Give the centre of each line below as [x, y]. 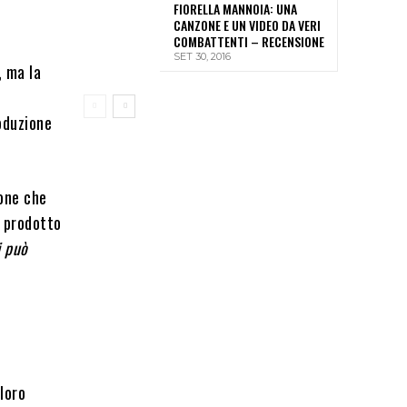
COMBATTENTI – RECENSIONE [249, 42]
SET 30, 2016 [202, 57]
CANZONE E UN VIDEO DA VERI [247, 25]
